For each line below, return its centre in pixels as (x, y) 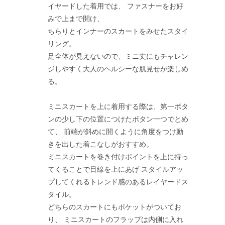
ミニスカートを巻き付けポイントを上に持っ (118, 156)
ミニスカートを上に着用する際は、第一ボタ (118, 106)
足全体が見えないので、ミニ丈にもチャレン (118, 56)
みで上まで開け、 (76, 18)
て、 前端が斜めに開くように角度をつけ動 (116, 131)
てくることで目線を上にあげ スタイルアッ (116, 169)
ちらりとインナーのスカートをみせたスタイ (118, 31)
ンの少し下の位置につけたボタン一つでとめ (118, 119)
